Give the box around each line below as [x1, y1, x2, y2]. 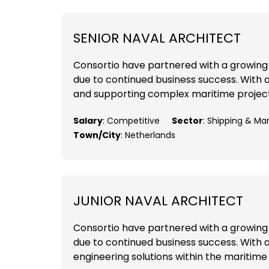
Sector [172, 115, 203, 127]
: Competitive [103, 115, 160, 127]
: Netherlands [121, 129, 175, 142]
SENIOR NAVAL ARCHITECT [73, 29, 241, 48]
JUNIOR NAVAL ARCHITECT [73, 192, 243, 211]
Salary [73, 115, 103, 127]
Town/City [73, 129, 121, 142]
